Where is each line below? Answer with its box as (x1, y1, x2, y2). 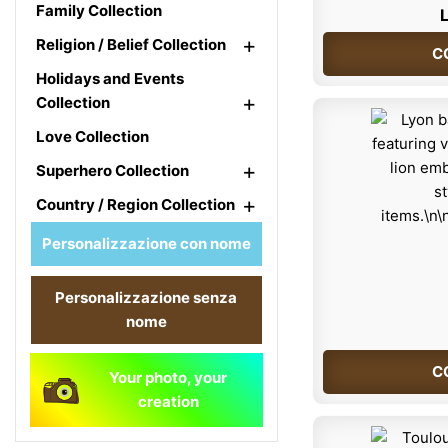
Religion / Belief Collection (36, 35, 226, 54)
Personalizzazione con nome (41, 234, 251, 253)
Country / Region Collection (36, 195, 235, 214)
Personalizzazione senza (55, 288, 238, 307)
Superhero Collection (36, 161, 189, 180)
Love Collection (36, 127, 149, 146)
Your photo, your (109, 368, 228, 387)
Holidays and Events (36, 69, 184, 88)
